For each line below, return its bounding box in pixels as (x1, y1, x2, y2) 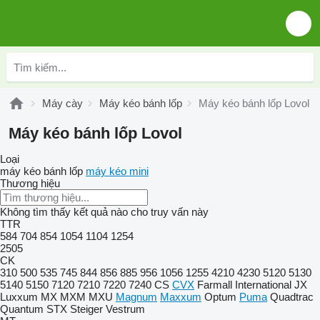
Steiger (70, 303, 103, 315)
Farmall (197, 279, 232, 291)
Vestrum (106, 303, 145, 315)
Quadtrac (270, 291, 314, 303)
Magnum (116, 291, 157, 303)
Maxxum (160, 291, 201, 303)
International (235, 279, 291, 291)
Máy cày (42, 97, 83, 109)
